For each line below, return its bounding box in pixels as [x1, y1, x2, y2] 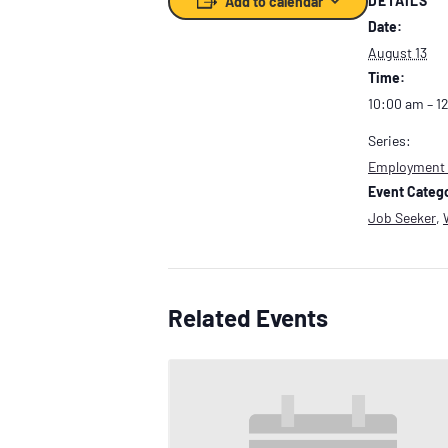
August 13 [368, 44, 427, 62]
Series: [368, 132, 411, 150]
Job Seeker [368, 209, 436, 227]
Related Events [168, 303, 328, 333]
